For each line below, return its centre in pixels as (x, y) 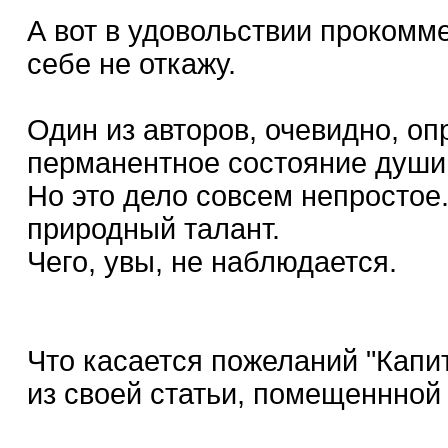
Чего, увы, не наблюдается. (212, 261)
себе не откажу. (131, 63)
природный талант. (153, 228)
